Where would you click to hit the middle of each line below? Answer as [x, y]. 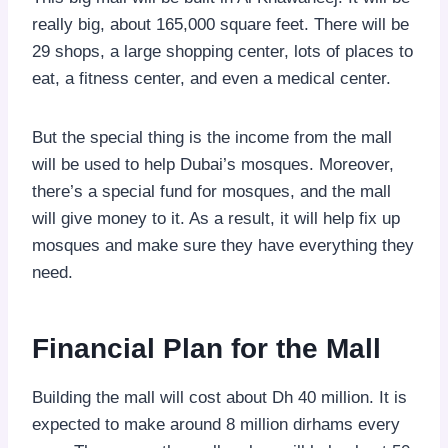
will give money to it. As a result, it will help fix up [216, 218]
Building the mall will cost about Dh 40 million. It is [219, 397]
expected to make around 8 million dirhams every [216, 424]
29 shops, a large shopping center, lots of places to [222, 51]
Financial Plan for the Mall [206, 348]
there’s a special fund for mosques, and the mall [211, 191]
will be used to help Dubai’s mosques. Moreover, [213, 164]
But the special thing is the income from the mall [212, 137]
